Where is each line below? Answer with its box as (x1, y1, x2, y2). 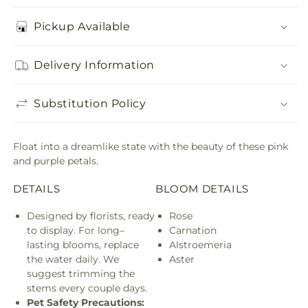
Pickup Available (34, 19, 131, 33)
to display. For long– (27, 223, 124, 236)
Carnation (169, 223, 217, 236)
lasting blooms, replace (27, 238, 139, 251)
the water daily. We (27, 252, 119, 265)
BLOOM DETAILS (155, 181, 249, 195)
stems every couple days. (27, 281, 147, 294)
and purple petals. (13, 155, 98, 167)
